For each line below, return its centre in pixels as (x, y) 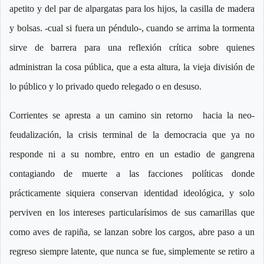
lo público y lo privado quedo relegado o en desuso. (105, 87)
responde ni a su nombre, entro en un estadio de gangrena (132, 154)
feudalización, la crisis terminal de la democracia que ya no (132, 135)
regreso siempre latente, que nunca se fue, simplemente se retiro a (132, 252)
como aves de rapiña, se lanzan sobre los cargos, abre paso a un (132, 232)
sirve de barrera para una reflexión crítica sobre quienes (132, 48)
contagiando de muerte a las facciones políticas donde (132, 174)
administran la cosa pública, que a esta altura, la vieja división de (132, 67)
